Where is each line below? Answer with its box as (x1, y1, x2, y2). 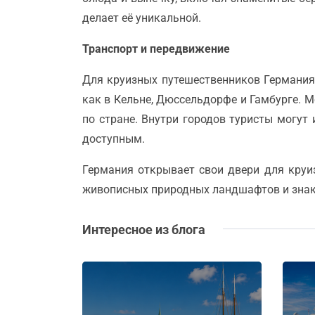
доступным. (82, 131, 145, 146)
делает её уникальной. (82, 11, 201, 25)
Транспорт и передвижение (82, 41, 230, 56)
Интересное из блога (82, 221, 205, 237)
